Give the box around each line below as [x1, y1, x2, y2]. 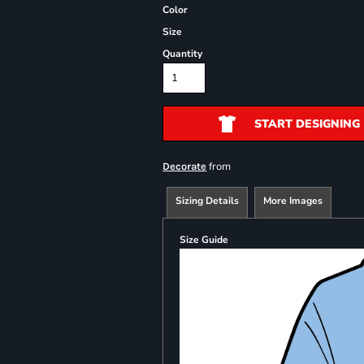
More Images [263, 193, 323, 207]
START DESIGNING [253, 115, 360, 132]
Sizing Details [175, 193, 240, 207]
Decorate [162, 159, 207, 172]
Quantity [162, 46, 203, 60]
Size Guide [180, 232, 229, 246]
